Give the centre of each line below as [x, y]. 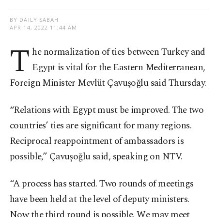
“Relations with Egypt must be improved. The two [107, 110]
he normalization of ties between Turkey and [119, 52]
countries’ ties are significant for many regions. [101, 126]
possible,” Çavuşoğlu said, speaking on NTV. [96, 157]
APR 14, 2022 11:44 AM [44, 28]
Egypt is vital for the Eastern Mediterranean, [119, 68]
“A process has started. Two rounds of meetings [102, 184]
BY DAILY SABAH [34, 20]
